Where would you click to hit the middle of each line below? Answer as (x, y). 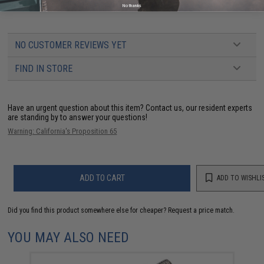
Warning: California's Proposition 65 (62, 131)
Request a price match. (202, 210)
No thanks (132, 5)
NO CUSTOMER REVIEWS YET (71, 45)
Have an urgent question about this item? (77, 108)
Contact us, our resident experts (199, 108)
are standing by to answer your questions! (78, 117)
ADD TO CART (102, 178)
